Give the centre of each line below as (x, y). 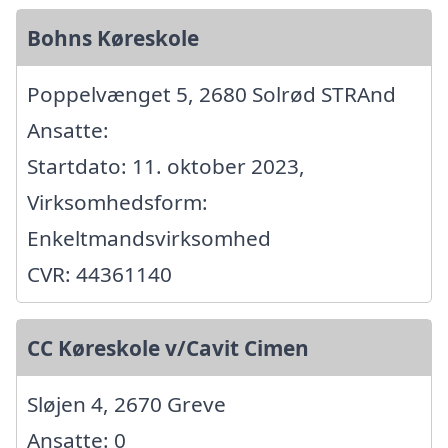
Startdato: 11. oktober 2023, (166, 165)
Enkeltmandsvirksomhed (149, 237)
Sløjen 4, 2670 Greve (126, 403)
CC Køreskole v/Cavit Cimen (168, 347)
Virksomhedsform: (117, 201)
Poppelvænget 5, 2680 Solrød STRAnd (211, 93)
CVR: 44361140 (99, 273)
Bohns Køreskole (113, 37)
